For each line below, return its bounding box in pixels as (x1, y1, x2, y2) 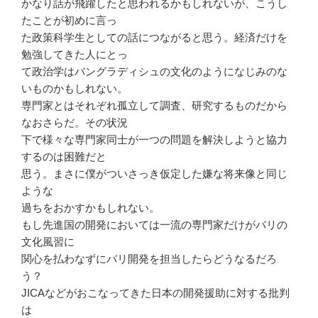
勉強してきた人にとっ (21, 48, 128, 61)
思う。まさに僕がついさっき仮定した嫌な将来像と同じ (21, 168, 287, 180)
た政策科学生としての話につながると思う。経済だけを (21, 31, 287, 44)
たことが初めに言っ (21, 14, 117, 27)
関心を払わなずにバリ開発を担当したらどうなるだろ (21, 253, 277, 265)
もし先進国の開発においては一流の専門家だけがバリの (21, 219, 287, 231)
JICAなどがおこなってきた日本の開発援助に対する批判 (21, 287, 290, 300)
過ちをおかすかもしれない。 (21, 202, 160, 214)
